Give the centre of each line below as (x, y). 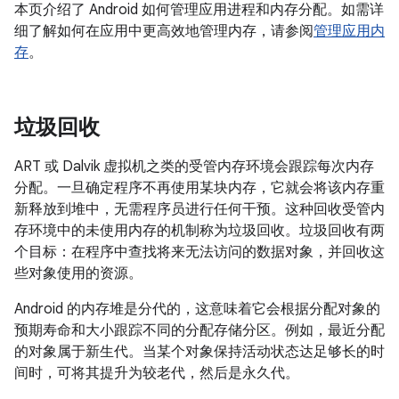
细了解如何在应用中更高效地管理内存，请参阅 (164, 31)
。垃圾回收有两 (335, 231)
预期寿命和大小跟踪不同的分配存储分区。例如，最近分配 (199, 330)
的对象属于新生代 (71, 352)
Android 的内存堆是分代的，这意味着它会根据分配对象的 (197, 309)
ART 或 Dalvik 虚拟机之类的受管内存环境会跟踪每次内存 (194, 167)
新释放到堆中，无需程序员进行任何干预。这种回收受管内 (199, 209)
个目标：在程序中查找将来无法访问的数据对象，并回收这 (199, 252)
